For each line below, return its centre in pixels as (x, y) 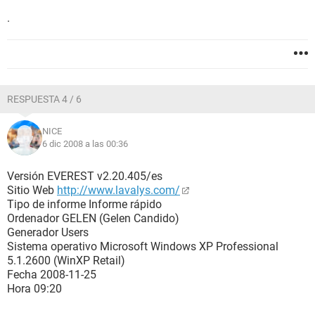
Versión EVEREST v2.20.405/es (85, 176)
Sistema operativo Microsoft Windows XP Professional (143, 246)
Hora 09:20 (34, 289)
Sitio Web (32, 190)
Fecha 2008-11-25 (52, 275)
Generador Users (48, 232)
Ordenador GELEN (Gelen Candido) (93, 218)
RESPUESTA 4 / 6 (44, 99)
